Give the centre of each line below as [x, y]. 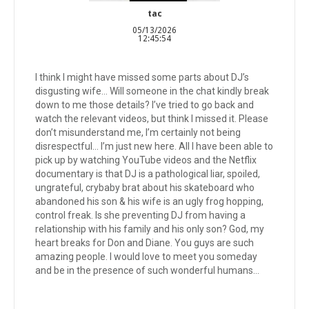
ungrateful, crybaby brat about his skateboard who [145, 188]
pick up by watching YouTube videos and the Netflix [146, 160]
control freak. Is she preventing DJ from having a [140, 215]
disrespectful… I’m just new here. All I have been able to [154, 146]
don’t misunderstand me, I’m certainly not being [138, 132]
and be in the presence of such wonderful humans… [147, 270]
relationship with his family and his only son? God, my [150, 229]
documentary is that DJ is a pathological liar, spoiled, [148, 174]
